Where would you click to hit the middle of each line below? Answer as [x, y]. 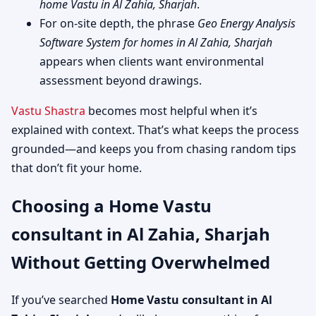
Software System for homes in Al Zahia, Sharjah [156, 42]
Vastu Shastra [48, 110]
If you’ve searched [61, 299]
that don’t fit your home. [77, 168]
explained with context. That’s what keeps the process [155, 129]
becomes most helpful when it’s [171, 110]
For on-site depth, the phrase [119, 23]
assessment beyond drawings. [121, 80]
